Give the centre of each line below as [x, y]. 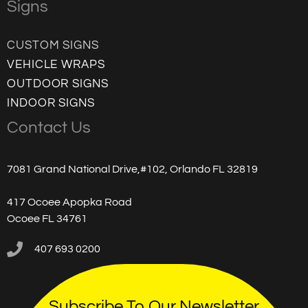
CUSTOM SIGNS [53, 46]
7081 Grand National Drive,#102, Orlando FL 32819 [132, 169]
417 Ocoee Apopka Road [69, 202]
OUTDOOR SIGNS [58, 84]
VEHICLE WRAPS [56, 65]
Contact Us [49, 128]
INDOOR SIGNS [51, 103]
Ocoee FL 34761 [47, 219]
